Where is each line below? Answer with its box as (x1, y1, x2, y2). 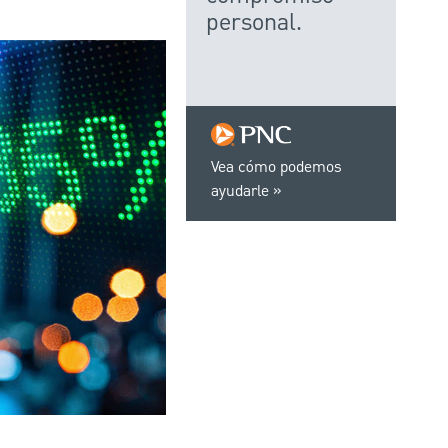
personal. (206, 6, 302, 39)
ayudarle (211, 180, 269, 205)
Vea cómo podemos (211, 156, 342, 181)
